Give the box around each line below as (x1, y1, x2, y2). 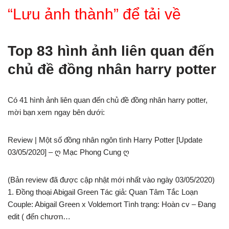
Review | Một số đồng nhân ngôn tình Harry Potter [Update (8, 135, 202, 144)
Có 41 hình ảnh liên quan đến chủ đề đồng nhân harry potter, (8, 96, 208, 104)
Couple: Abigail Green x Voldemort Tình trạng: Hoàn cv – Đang (8, 200, 216, 209)
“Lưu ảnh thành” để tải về (8, 6, 181, 22)
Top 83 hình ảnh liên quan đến (8, 43, 214, 59)
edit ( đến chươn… (8, 212, 71, 221)
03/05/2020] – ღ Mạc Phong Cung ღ (8, 148, 129, 156)
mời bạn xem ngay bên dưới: (8, 108, 105, 117)
